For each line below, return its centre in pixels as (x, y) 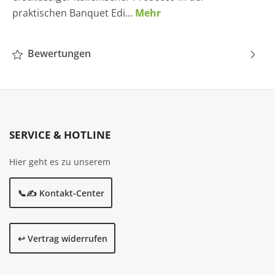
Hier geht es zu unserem (60, 162)
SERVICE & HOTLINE (60, 135)
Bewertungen (58, 54)
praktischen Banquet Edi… (74, 13)
